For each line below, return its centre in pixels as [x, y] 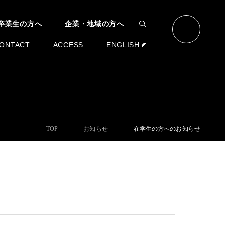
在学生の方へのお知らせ [167, 129]
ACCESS [68, 45]
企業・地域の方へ [94, 24]
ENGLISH [123, 45]
